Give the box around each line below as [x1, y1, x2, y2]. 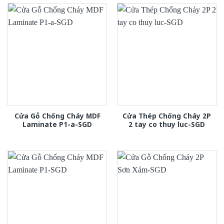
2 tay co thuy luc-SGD [128, 119, 205, 129]
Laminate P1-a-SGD [22, 119, 92, 129]
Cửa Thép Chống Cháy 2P [122, 110, 211, 120]
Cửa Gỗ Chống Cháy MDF [14, 110, 100, 120]
